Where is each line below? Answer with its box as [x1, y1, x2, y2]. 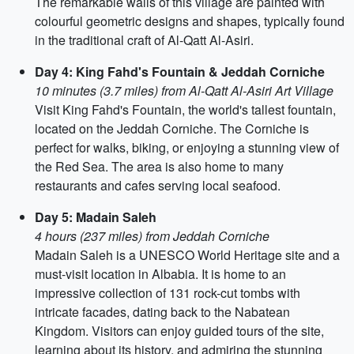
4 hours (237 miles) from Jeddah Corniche [35, 227, 269, 245]
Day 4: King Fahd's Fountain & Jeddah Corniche [35, 62, 325, 81]
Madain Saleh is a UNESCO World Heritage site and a [35, 246, 340, 264]
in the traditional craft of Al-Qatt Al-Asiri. [35, 31, 254, 49]
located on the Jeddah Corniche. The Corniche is [35, 119, 309, 137]
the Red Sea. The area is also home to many [35, 157, 284, 175]
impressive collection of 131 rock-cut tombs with [35, 284, 300, 302]
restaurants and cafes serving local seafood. [35, 176, 281, 194]
